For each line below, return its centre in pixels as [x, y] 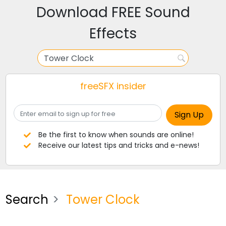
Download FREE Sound [113, 12]
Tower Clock [102, 200]
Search [27, 200]
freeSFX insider [113, 86]
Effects [113, 34]
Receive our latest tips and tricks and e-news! [119, 145]
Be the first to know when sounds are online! [116, 135]
